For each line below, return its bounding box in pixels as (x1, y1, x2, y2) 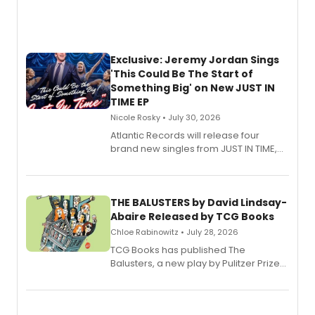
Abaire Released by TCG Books (110, 210, 274, 224)
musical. (110, 169, 148, 182)
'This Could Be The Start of (110, 67, 253, 81)
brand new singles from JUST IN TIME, (110, 142, 277, 155)
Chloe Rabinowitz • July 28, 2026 (110, 226, 238, 238)
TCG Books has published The (110, 243, 245, 257)
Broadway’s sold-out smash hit (110, 155, 252, 169)
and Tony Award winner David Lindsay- (110, 270, 287, 283)
